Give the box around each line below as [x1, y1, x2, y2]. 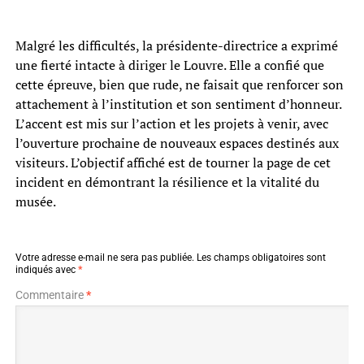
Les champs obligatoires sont [196, 252, 326, 264]
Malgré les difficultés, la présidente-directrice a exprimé [15, 37, 338, 55]
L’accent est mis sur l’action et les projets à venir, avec [15, 115, 328, 133]
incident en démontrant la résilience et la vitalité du [15, 173, 319, 192]
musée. [15, 193, 56, 211]
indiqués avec [15, 264, 78, 276]
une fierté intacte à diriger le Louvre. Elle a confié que [15, 56, 324, 75]
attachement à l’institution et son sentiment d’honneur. [15, 95, 341, 114]
